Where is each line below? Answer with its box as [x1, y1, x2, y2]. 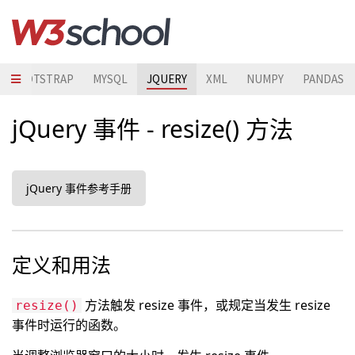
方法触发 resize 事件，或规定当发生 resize [82, 296, 330, 314]
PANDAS [303, 71, 344, 86]
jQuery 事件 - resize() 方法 [12, 113, 293, 145]
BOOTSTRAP [10, 71, 74, 86]
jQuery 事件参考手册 [26, 181, 132, 196]
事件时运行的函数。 [12, 316, 126, 334]
